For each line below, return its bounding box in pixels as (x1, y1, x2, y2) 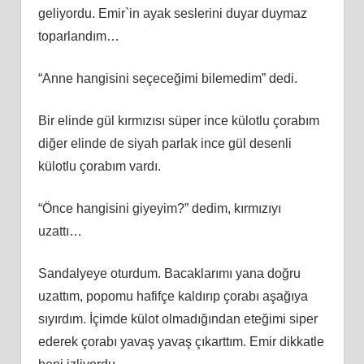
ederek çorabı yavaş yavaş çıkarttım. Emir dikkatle (37, 334, 324, 349)
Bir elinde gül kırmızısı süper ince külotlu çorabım (37, 113, 319, 128)
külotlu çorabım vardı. (37, 158, 161, 173)
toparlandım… (37, 28, 119, 43)
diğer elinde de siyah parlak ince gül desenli (37, 136, 292, 150)
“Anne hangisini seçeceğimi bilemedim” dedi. (37, 71, 297, 85)
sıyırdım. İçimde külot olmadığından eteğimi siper (37, 311, 318, 326)
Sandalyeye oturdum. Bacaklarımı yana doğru (37, 266, 301, 280)
